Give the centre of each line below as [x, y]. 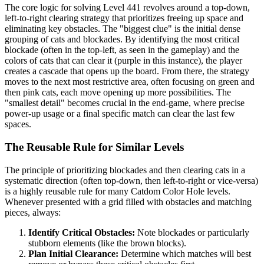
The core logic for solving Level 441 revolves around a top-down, [127, 8]
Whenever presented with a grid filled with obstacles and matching [128, 202]
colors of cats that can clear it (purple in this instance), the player [123, 61]
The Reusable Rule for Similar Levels [94, 147]
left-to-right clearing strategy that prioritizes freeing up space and [124, 18]
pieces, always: [33, 212]
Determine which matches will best [185, 253]
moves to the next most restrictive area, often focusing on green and [130, 82]
